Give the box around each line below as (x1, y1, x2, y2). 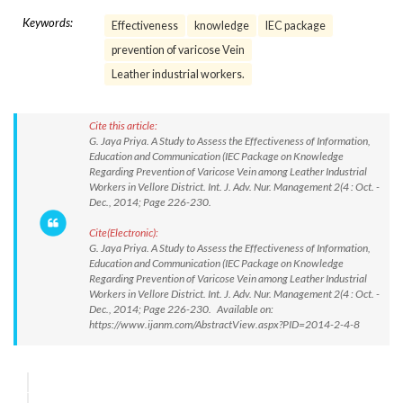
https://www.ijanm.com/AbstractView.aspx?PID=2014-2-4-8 (89, 318, 360, 331)
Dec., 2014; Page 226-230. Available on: (89, 302, 273, 316)
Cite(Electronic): (89, 226, 158, 239)
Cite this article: (89, 119, 157, 132)
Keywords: (22, 15, 73, 30)
